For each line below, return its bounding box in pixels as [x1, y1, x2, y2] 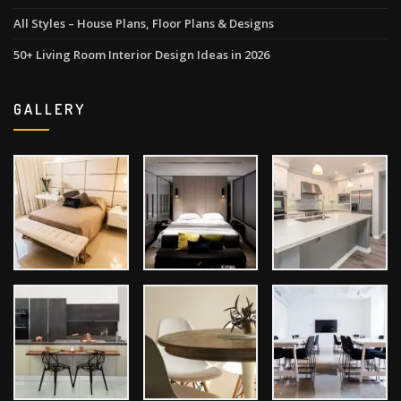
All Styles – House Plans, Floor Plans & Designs [13, 15, 274, 32]
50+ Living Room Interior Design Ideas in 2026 [13, 46, 269, 63]
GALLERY [13, 99, 86, 119]
